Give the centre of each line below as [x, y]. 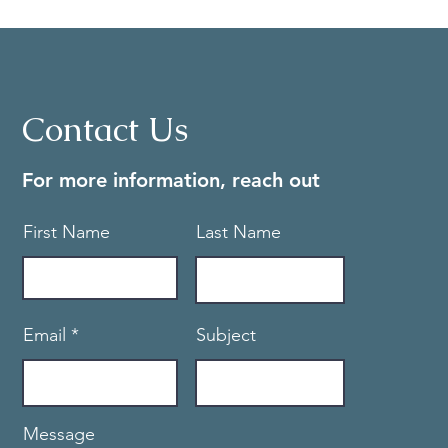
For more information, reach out [171, 180]
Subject [226, 335]
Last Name [239, 232]
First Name [67, 232]
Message [59, 434]
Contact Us [105, 129]
